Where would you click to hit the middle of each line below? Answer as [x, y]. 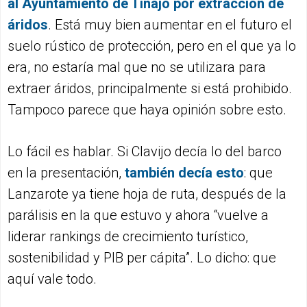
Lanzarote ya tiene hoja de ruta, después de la [147, 194]
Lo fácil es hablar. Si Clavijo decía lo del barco [145, 152]
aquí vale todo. [52, 279]
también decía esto [183, 173]
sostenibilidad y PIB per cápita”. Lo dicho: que [142, 258]
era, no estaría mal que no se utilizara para [137, 67]
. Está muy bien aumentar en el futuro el [170, 25]
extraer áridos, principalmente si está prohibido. [150, 89]
